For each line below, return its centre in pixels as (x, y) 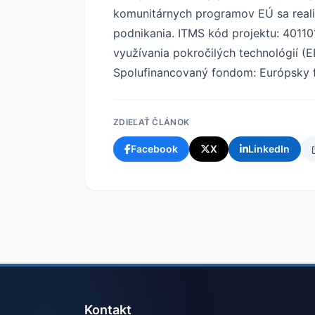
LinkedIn (269, 148)
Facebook (154, 148)
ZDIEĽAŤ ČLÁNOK (152, 122)
